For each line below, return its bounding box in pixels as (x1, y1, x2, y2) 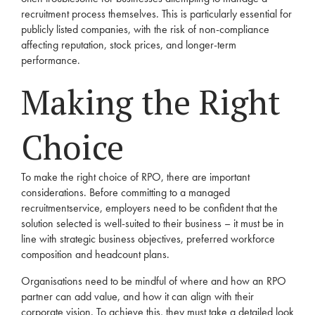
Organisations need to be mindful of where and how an (21, 274, 266, 288)
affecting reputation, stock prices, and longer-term (21, 37, 236, 52)
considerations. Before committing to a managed (21, 185, 230, 200)
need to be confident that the (150, 200, 278, 215)
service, (69, 200, 105, 215)
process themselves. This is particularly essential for (69, 6, 292, 21)
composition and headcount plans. (21, 247, 169, 262)
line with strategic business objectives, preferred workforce (21, 231, 275, 246)
